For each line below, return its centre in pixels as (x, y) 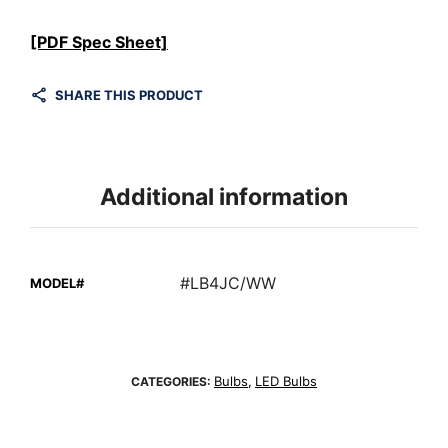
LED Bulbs (286, 380)
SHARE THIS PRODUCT (129, 94)
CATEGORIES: (172, 381)
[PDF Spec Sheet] (99, 41)
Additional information (224, 197)
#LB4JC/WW (228, 282)
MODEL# (57, 282)
